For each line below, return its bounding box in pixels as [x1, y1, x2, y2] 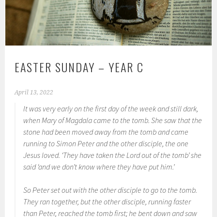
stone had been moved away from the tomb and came [23, 127, 189, 137]
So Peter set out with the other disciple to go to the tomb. [23, 185, 198, 195]
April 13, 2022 [15, 89, 54, 96]
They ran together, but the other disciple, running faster [23, 197, 191, 207]
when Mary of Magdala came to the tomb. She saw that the [23, 115, 202, 125]
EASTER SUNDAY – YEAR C [15, 58, 144, 76]
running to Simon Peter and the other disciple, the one [23, 139, 189, 149]
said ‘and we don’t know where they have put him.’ [23, 162, 175, 172]
